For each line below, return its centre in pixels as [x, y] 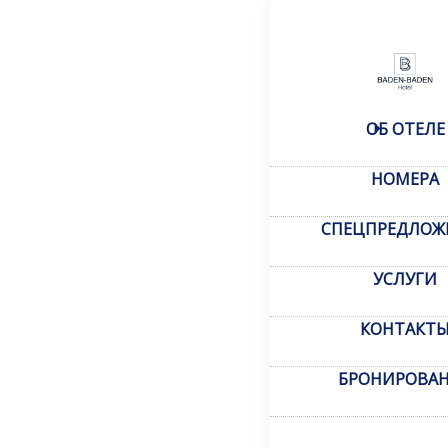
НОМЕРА [405, 179]
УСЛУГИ [405, 279]
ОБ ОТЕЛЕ [405, 129]
